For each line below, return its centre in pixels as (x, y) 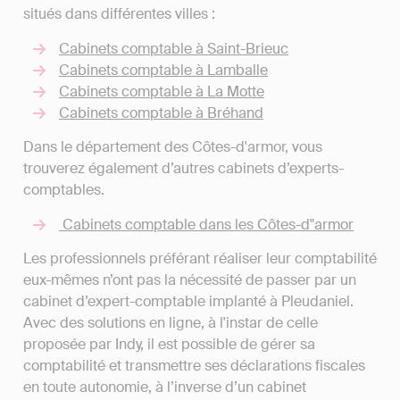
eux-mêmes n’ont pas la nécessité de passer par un (190, 279)
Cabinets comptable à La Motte (162, 91)
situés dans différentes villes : (119, 14)
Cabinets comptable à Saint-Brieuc (174, 48)
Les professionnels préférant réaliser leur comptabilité (200, 258)
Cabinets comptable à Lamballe (163, 70)
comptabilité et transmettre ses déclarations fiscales (194, 365)
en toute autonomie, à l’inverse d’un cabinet (165, 387)
